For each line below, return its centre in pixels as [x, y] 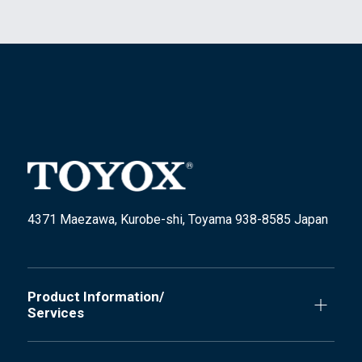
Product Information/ [95, 297]
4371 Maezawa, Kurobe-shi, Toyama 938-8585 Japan [177, 220]
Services [55, 313]
